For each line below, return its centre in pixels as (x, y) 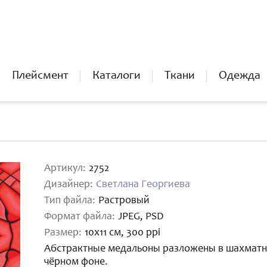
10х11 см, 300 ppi (122, 233)
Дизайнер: (69, 185)
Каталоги (117, 76)
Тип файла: (70, 201)
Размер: (63, 233)
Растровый (124, 201)
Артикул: (65, 169)
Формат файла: (80, 217)
